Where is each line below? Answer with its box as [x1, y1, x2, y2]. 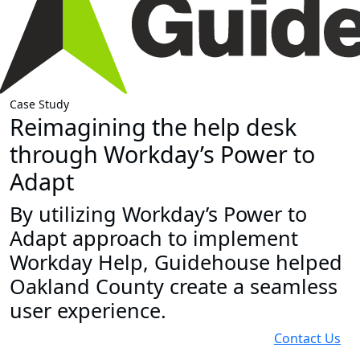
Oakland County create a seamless [10, 272, 337, 301]
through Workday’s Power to [10, 138, 315, 170]
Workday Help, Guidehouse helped [10, 248, 342, 276]
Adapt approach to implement [10, 224, 298, 252]
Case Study [10, 96, 69, 112]
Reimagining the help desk [10, 111, 297, 143]
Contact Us [274, 329, 341, 348]
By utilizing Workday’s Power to [10, 200, 307, 228]
